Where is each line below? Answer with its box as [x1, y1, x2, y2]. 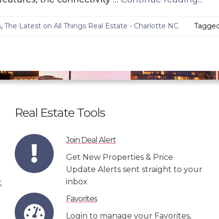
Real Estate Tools [15, 106, 105, 120]
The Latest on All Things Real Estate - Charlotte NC [4, 22, 178, 31]
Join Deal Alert [66, 135, 116, 145]
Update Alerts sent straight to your [66, 164, 202, 174]
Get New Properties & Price [66, 152, 173, 162]
